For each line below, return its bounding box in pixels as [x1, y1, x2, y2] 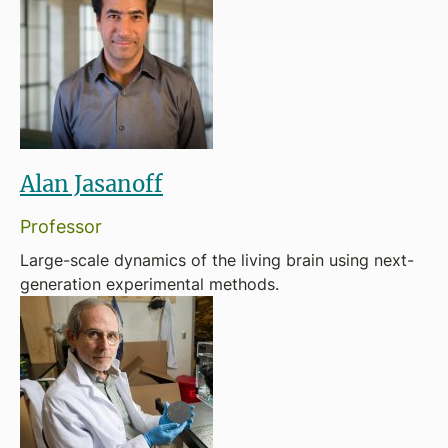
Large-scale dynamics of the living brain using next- [20, 249, 414, 271]
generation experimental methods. [20, 273, 279, 295]
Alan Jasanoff [20, 169, 163, 198]
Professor [20, 213, 102, 239]
